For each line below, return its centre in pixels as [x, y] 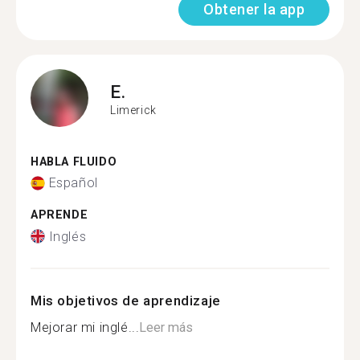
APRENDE [59, 215]
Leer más [166, 327]
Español [73, 183]
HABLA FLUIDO [74, 162]
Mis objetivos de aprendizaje [126, 300]
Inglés [67, 236]
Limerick [133, 110]
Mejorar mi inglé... [85, 327]
